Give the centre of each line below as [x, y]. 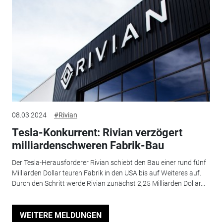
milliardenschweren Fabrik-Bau [88, 146]
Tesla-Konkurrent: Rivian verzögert [97, 133]
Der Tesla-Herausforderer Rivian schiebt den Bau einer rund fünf [109, 162]
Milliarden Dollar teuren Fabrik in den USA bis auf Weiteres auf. [106, 173]
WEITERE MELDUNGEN [60, 215]
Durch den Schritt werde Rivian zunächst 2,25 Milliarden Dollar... [108, 183]
